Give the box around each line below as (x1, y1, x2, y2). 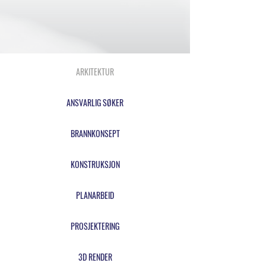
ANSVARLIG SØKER (66, 96, 123, 109)
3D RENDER (78, 251, 112, 263)
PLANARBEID (76, 189, 114, 201)
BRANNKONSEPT (70, 127, 120, 140)
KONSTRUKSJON (70, 158, 120, 170)
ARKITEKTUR (76, 65, 114, 78)
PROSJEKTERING (71, 220, 119, 232)
